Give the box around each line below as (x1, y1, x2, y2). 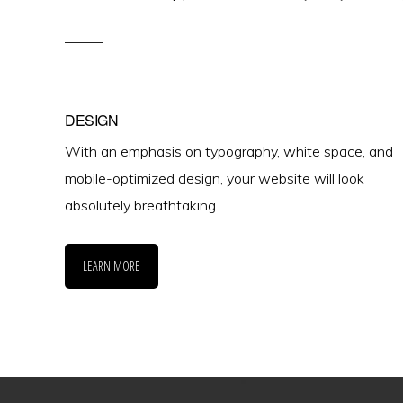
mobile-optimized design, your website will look (65, 168, 364, 187)
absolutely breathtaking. (65, 195, 219, 214)
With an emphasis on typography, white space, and (65, 141, 393, 160)
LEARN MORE (83, 256, 140, 274)
